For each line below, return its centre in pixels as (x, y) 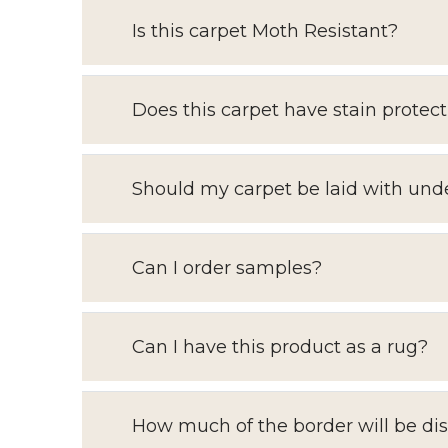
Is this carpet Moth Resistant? (265, 31)
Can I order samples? (227, 268)
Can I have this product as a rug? (280, 347)
